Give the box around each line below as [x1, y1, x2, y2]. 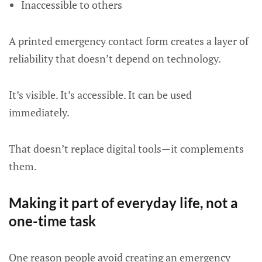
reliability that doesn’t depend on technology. [9, 51, 221, 65]
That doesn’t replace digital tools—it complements [9, 142, 244, 156]
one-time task [9, 212, 96, 229]
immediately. [9, 105, 70, 119]
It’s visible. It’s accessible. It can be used [9, 88, 192, 102]
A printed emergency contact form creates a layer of [9, 34, 249, 48]
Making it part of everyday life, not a [9, 194, 238, 211]
